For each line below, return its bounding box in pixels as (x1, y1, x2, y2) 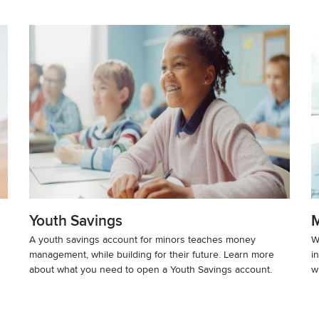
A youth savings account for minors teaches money (29, 231, 256, 246)
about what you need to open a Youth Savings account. (29, 261, 273, 276)
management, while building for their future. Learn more (29, 246, 275, 261)
